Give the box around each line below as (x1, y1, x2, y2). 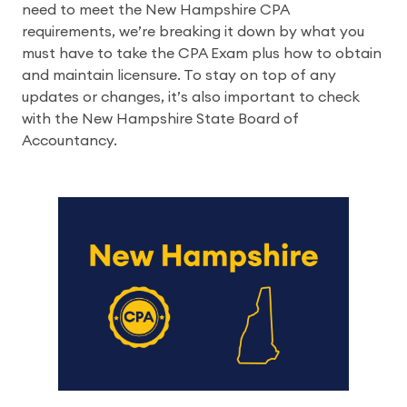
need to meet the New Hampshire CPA (22, 3, 289, 17)
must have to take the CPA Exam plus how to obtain (22, 46, 382, 61)
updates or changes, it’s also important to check (22, 90, 360, 104)
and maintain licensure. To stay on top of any (22, 68, 336, 83)
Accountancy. (22, 134, 117, 148)
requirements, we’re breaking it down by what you (22, 25, 364, 39)
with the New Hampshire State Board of (22, 112, 299, 126)
